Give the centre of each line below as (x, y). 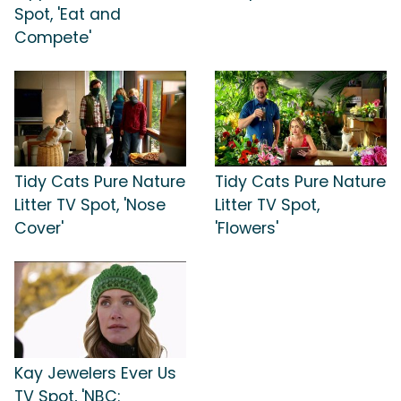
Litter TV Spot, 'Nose (90, 205)
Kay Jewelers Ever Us (95, 373)
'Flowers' (247, 229)
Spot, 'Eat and (68, 14)
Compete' (53, 37)
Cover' (39, 229)
